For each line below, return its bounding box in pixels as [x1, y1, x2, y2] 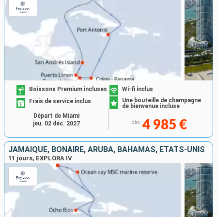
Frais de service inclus [29, 98, 92, 105]
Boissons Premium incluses [29, 86, 108, 93]
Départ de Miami [33, 112, 79, 119]
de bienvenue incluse [122, 103, 180, 109]
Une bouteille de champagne [122, 97, 201, 104]
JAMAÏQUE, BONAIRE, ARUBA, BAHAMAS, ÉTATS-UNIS [8, 145, 205, 154]
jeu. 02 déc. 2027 [32, 120, 80, 127]
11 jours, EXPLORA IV [8, 155, 72, 162]
